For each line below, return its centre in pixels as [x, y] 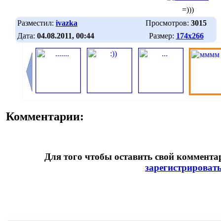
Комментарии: [45, 117]
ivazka [67, 23]
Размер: [162, 36]
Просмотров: [168, 23]
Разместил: [37, 23]
